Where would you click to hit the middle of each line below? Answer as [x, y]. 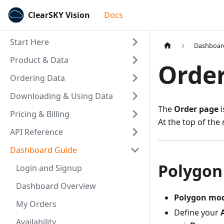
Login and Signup [49, 168]
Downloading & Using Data [61, 96]
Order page [196, 109]
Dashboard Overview [56, 186]
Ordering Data [37, 78]
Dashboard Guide [43, 150]
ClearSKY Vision [59, 15]
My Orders [36, 204]
